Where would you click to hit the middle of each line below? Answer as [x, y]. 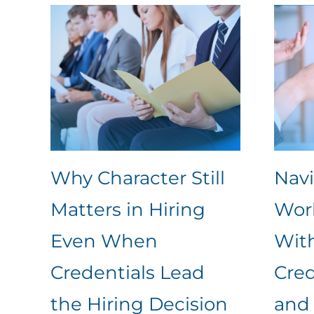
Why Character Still [137, 178]
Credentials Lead [127, 273]
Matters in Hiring [128, 210]
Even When [104, 241]
